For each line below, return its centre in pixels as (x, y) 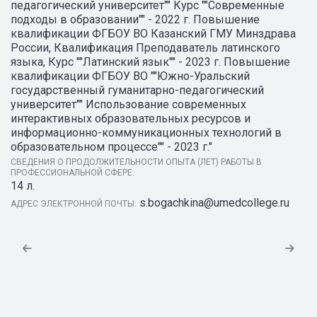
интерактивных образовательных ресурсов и (131, 119)
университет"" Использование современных (128, 104)
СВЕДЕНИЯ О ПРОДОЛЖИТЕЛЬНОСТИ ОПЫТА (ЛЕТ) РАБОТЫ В (136, 162)
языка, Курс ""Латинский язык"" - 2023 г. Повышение (150, 62)
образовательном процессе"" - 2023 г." (111, 147)
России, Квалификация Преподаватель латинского (145, 48)
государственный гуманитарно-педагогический (137, 90)
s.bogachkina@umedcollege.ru (214, 203)
